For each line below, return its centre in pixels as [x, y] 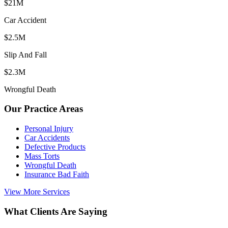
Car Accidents [47, 138]
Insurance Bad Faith [57, 175]
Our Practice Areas [44, 109]
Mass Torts [42, 156]
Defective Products [55, 147]
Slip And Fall [25, 54]
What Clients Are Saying [56, 211]
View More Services [37, 192]
